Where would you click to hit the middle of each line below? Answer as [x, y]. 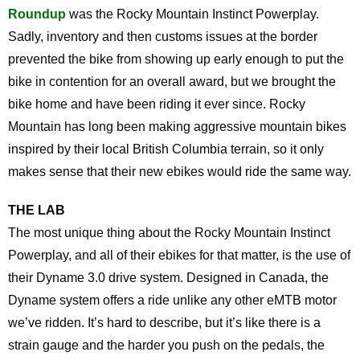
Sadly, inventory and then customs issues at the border [163, 37]
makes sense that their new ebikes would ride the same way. [180, 172]
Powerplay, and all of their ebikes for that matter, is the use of [179, 255]
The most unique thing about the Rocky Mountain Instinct [169, 233]
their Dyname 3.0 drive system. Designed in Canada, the [168, 278]
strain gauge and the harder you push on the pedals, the [166, 345]
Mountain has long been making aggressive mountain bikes [177, 127]
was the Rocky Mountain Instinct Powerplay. [194, 14]
